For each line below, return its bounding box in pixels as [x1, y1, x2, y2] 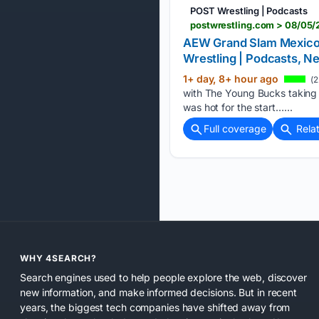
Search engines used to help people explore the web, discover [20, 271, 307, 284]
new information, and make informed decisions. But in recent [20, 286, 298, 299]
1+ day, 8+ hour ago [183, 72, 281, 85]
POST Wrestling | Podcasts [190, 4, 308, 16]
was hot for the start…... [183, 100, 293, 113]
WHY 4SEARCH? [20, 252, 98, 263]
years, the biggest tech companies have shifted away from [20, 301, 291, 314]
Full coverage [204, 122, 266, 135]
